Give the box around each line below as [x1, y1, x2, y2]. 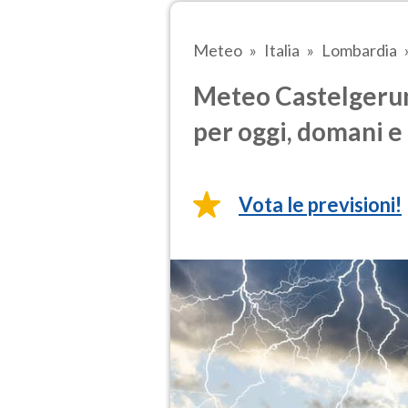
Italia [264, 40, 300, 60]
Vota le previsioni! [239, 192, 402, 218]
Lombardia [321, 40, 397, 60]
